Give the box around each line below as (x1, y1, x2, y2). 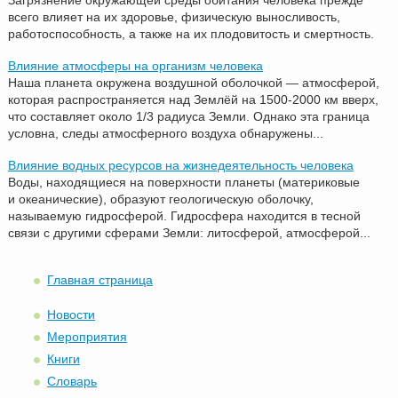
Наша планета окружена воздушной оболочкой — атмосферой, (7, 75, 379, 90)
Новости (46, 306, 95, 322)
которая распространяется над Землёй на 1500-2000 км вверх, (7, 92, 378, 107)
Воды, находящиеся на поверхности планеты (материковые (7, 174, 360, 189)
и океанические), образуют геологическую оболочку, (7, 191, 314, 206)
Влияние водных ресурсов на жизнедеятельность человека (7, 157, 354, 172)
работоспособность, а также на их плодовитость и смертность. (7, 26, 374, 41)
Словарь (46, 373, 97, 388)
